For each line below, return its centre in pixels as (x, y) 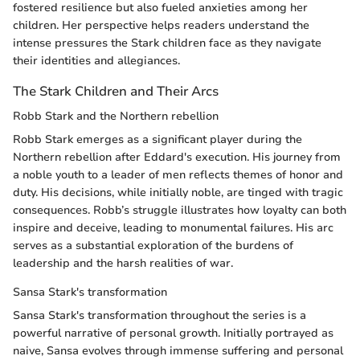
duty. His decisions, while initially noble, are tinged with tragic (178, 192)
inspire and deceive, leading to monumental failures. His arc (173, 227)
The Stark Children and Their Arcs (116, 91)
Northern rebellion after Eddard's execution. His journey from (177, 157)
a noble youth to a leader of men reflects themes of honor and (178, 174)
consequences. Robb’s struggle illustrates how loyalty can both (180, 210)
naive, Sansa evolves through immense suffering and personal (178, 350)
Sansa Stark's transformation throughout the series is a (160, 315)
